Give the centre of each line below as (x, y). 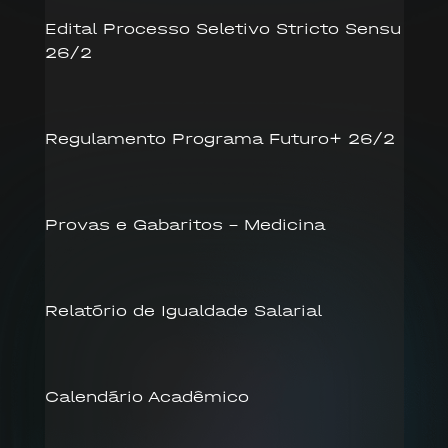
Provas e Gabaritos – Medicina (184, 224)
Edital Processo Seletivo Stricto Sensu (222, 28)
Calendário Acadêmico (146, 396)
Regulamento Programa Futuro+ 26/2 (219, 138)
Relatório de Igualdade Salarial (183, 310)
